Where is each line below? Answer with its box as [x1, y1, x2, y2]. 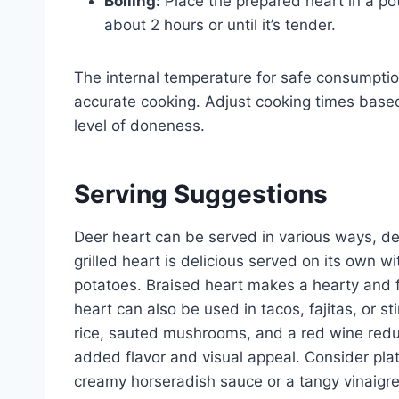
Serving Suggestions [74, 178, 328, 209]
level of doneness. [74, 116, 205, 134]
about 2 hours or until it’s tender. [104, 15, 336, 34]
